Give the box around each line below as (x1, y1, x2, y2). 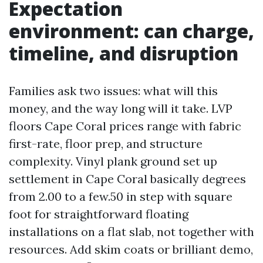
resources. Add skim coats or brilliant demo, (9, 242, 253, 257)
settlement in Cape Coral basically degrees (9, 171, 246, 186)
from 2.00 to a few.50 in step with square (9, 189, 232, 204)
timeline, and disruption (9, 41, 238, 66)
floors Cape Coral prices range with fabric (9, 119, 241, 133)
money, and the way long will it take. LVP (9, 101, 232, 116)
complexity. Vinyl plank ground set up (9, 154, 217, 168)
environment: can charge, (9, 18, 254, 43)
